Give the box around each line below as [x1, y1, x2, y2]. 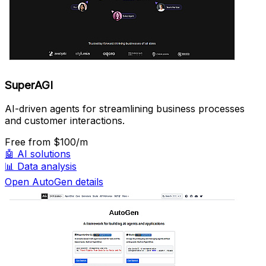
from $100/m [28, 136, 88, 148]
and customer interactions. [5, 115, 125, 127]
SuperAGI [5, 78, 53, 92]
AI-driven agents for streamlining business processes [5, 103, 245, 115]
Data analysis [17, 160, 77, 173]
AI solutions [17, 148, 71, 160]
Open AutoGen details [5, 176, 103, 188]
